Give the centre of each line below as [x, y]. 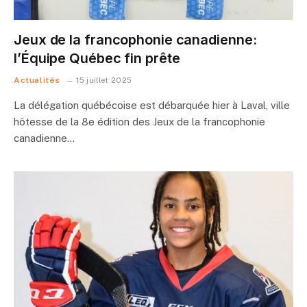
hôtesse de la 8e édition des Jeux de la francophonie [139, 121]
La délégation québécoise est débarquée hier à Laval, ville [152, 105]
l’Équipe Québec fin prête [97, 58]
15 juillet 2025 [104, 80]
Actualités [37, 80]
